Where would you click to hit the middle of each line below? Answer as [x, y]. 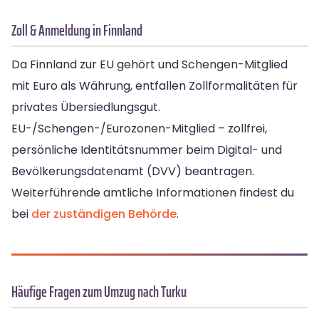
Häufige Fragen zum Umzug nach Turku [99, 292]
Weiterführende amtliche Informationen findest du [153, 193]
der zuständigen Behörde [104, 214]
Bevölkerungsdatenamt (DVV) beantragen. [133, 172]
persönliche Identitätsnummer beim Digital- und [147, 150]
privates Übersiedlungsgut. [86, 108]
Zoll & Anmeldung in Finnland [77, 31]
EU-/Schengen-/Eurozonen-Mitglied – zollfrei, [139, 129]
